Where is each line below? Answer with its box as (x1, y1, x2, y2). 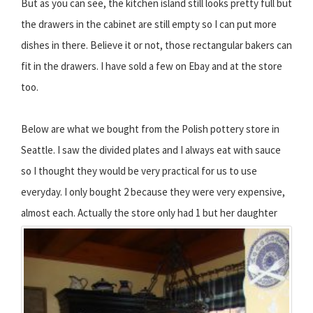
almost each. (21, 205, 75, 219)
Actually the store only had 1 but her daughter (75, 205, 277, 219)
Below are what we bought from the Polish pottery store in (21, 122, 279, 136)
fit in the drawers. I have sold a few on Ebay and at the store (21, 59, 282, 73)
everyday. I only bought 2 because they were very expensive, (21, 184, 285, 198)
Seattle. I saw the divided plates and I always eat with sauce (21, 143, 281, 156)
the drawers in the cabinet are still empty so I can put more (21, 17, 277, 31)
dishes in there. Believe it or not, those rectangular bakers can (21, 38, 292, 52)
